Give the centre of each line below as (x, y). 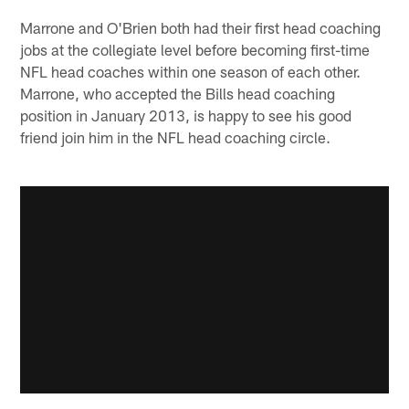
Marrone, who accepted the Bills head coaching (178, 93)
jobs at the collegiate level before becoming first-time (195, 49)
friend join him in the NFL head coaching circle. (176, 136)
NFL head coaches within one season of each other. (191, 71)
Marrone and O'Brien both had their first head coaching (201, 27)
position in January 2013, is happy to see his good (186, 115)
